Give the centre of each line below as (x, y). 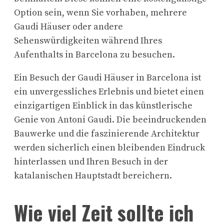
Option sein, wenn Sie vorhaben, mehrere (100, 13)
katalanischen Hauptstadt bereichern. (93, 176)
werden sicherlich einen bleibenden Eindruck (109, 148)
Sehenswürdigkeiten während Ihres (88, 41)
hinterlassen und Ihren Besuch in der (91, 162)
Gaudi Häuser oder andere (68, 27)
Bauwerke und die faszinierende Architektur (107, 134)
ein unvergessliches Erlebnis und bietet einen (109, 92)
